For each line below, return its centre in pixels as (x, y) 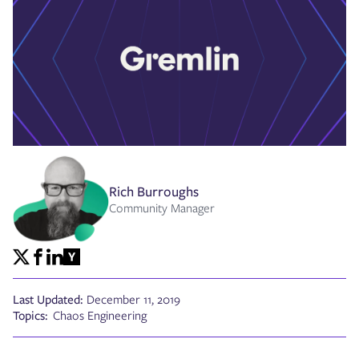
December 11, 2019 (133, 300)
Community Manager (162, 209)
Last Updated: (48, 300)
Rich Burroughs (154, 192)
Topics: (30, 316)
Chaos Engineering (100, 316)
